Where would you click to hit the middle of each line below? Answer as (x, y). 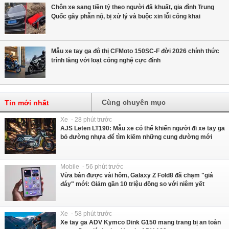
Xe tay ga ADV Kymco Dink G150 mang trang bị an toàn (141, 223)
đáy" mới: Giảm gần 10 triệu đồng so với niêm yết (132, 184)
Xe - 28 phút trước (86, 120)
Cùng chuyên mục (134, 102)
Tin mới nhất (27, 103)
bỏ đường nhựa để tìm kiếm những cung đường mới (136, 137)
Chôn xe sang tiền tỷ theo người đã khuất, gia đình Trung (133, 7)
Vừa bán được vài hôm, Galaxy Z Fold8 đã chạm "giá (137, 176)
